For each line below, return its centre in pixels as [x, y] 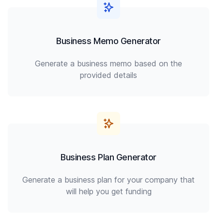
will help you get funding [108, 191]
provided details [108, 75]
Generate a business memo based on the [108, 63]
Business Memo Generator [108, 41]
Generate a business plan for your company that [108, 180]
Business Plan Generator [108, 157]
